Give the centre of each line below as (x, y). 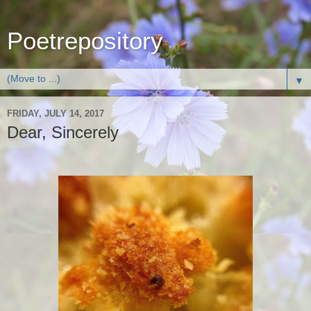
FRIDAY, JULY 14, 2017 (56, 113)
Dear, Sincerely (63, 132)
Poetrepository (85, 41)
